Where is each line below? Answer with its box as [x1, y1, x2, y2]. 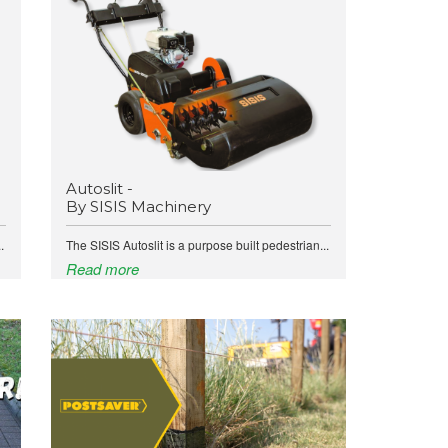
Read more [65, 258, 139, 279]
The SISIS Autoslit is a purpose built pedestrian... [65, 236, 329, 253]
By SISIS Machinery [65, 197, 211, 216]
